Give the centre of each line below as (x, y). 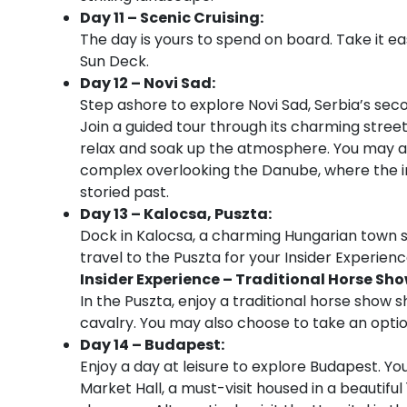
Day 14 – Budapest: (152, 344)
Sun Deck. (114, 61)
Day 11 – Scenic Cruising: (172, 17)
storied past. (124, 192)
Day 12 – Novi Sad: (148, 83)
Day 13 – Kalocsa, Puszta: (176, 213)
